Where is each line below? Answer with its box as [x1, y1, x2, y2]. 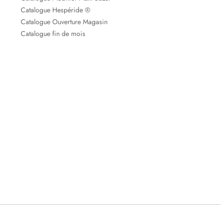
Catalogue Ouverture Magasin [21, 17, 108, 27]
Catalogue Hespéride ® [21, 5, 90, 15]
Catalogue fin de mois [21, 29, 85, 39]
